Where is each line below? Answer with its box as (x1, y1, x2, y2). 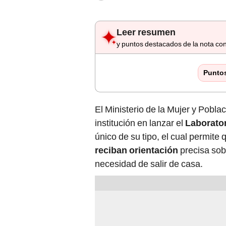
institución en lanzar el (95, 51, 185, 63)
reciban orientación (95, 79, 178, 90)
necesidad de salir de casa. (95, 92, 203, 103)
